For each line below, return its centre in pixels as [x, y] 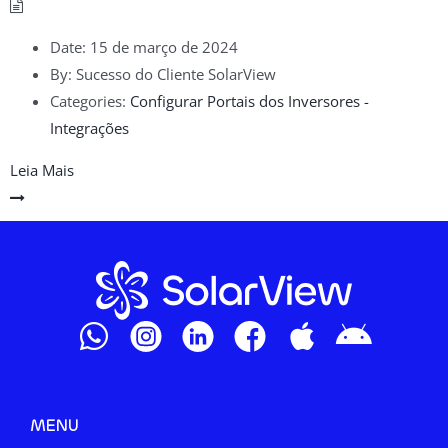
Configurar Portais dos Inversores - [249, 100]
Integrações [89, 127]
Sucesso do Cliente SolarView [174, 73]
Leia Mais [42, 169]
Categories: [88, 100]
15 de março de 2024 [164, 46]
